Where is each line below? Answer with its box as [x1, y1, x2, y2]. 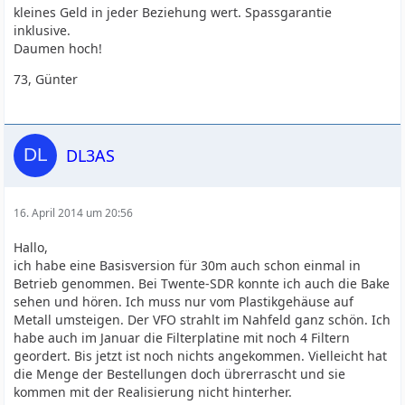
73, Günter [14, 71, 79, 88]
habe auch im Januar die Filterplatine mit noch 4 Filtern [14, 329, 351, 346]
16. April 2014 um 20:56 [14, 205, 134, 221]
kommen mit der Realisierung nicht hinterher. [14, 383, 293, 400]
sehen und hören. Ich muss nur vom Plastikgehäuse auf [14, 293, 354, 310]
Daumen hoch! [14, 40, 103, 57]
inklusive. [14, 22, 71, 39]
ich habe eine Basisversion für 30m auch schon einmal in [14, 257, 362, 274]
